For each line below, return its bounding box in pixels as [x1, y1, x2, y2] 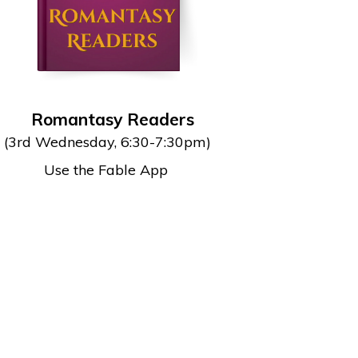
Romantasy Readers [21, 109, 194, 129]
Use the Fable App [43, 161, 172, 179]
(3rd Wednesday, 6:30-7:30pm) [4, 133, 212, 151]
